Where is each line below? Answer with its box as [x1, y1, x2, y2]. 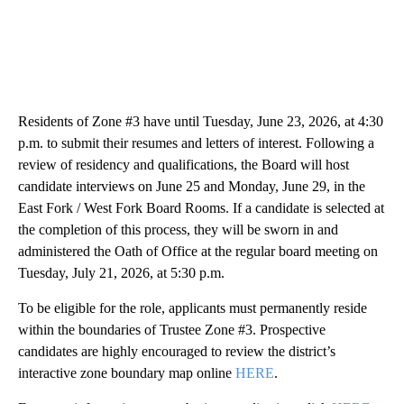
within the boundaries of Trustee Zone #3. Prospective [18, 321, 326, 337]
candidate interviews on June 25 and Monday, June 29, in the [18, 178, 365, 194]
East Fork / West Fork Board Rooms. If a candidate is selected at [18, 199, 384, 216]
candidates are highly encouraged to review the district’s [18, 343, 335, 359]
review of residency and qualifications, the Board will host [18, 156, 349, 172]
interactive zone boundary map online [18, 364, 235, 381]
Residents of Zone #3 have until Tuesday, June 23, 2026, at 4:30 [18, 113, 383, 129]
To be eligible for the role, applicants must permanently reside [18, 299, 367, 316]
